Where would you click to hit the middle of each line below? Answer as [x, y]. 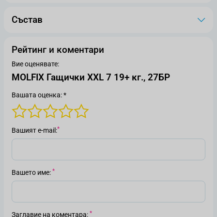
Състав [27, 20]
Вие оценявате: [35, 64]
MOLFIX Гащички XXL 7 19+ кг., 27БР [91, 77]
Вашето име [31, 172]
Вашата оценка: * [39, 95]
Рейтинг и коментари [58, 50]
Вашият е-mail [34, 130]
